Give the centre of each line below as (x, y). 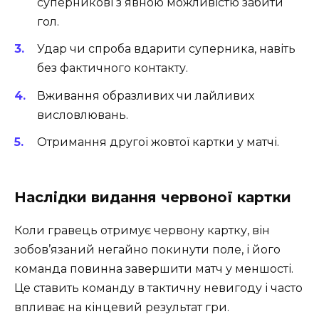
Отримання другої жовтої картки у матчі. (158, 142)
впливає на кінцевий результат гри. (122, 307)
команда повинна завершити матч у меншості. (154, 268)
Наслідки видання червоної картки (153, 197)
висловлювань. (83, 115)
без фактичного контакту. (113, 68)
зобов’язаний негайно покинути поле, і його (147, 249)
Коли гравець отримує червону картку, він (142, 230)
